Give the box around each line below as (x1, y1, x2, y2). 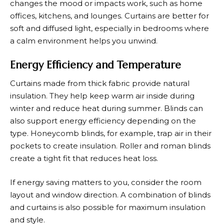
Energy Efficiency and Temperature (10, 58, 181, 71)
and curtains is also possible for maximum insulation (10, 202, 205, 212)
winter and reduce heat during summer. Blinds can (10, 103, 203, 113)
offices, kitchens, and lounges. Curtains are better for (10, 11, 209, 21)
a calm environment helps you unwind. (10, 36, 157, 46)
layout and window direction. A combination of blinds (10, 189, 210, 199)
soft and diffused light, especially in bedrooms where (10, 23, 209, 33)
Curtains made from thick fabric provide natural (10, 78, 189, 88)
